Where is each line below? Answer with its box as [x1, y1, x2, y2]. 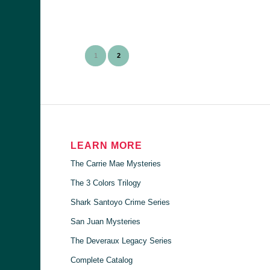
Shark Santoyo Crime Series [71, 197, 171, 207]
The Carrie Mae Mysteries [71, 159, 162, 168]
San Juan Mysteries [71, 216, 141, 226]
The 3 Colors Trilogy [71, 178, 142, 187]
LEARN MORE [71, 140, 143, 151]
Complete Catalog [71, 255, 133, 265]
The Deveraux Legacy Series [71, 236, 172, 245]
